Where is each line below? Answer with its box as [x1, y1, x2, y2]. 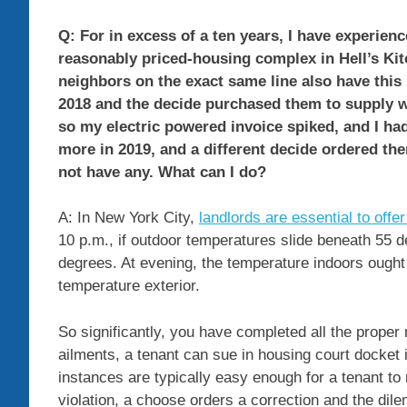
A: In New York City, [58, 209, 199, 227]
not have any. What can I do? [58, 163, 266, 181]
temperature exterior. [58, 277, 200, 295]
